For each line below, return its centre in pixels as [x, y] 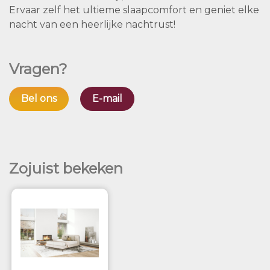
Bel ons [39, 98]
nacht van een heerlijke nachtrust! [92, 24]
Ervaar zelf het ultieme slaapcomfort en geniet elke [134, 10]
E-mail [107, 98]
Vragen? [38, 69]
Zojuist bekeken [66, 168]
